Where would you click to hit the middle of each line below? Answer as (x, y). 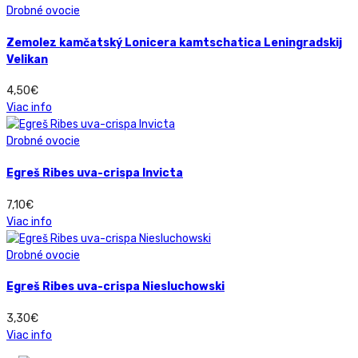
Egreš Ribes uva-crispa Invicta (95, 173)
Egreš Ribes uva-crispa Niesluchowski (115, 287)
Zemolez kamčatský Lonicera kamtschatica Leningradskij (174, 42)
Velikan (27, 59)
